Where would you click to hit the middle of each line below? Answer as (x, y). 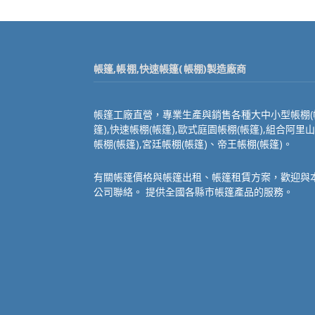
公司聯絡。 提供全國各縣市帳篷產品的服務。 (193, 192)
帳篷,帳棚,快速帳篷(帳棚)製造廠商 (170, 69)
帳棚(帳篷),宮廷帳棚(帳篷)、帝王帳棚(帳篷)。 (193, 144)
